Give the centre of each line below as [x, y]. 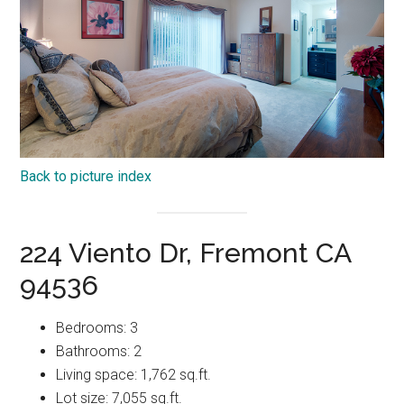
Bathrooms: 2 [99, 352]
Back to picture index [86, 176]
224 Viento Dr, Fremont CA [186, 253]
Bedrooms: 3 [97, 328]
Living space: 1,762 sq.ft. [134, 375]
